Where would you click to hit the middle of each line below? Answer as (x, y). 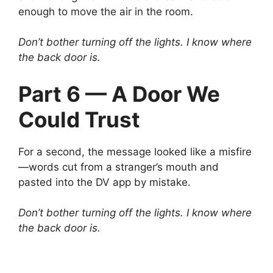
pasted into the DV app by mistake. (105, 182)
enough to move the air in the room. (106, 11)
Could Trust (79, 119)
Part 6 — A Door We (119, 94)
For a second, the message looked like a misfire (135, 151)
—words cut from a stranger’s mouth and (119, 167)
